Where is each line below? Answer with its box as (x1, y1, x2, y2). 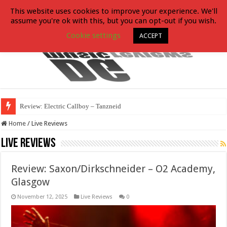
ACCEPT (139, 31, 162, 40)
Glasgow (11, 175, 50, 188)
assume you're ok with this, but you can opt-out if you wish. (11, 16, 216, 25)
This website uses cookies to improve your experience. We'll (10, 6, 217, 16)
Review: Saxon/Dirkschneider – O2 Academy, (11, 162, 216, 175)
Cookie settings (66, 30, 121, 40)
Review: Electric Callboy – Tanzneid (20, 102, 122, 110)
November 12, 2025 (17, 193, 68, 200)
